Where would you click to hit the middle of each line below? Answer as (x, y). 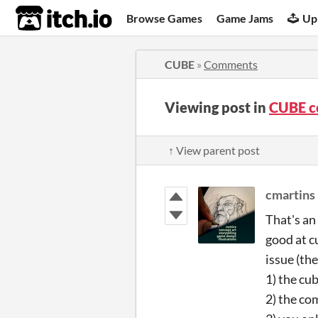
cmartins (290, 194)
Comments (231, 64)
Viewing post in (217, 107)
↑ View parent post (214, 150)
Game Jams (245, 18)
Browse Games (165, 18)
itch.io (46, 18)
